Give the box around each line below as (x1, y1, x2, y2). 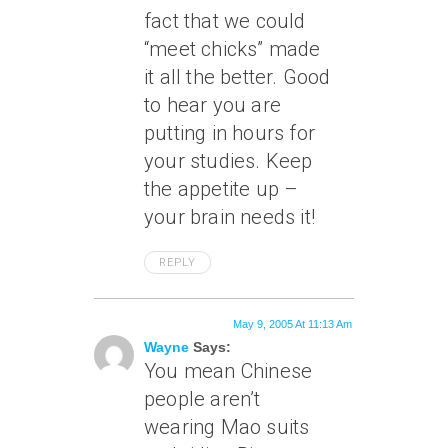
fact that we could (144, 9, 306, 33)
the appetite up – (144, 177, 299, 201)
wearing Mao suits (144, 415, 310, 439)
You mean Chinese (144, 359, 313, 383)
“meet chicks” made (144, 37, 321, 61)
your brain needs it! (144, 205, 315, 229)
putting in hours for (144, 121, 315, 145)
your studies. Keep (144, 149, 313, 173)
